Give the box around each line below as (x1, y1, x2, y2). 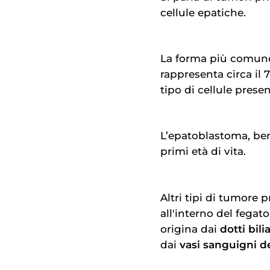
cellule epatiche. (160, 6, 246, 19)
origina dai (160, 222, 220, 235)
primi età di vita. (160, 145, 246, 158)
